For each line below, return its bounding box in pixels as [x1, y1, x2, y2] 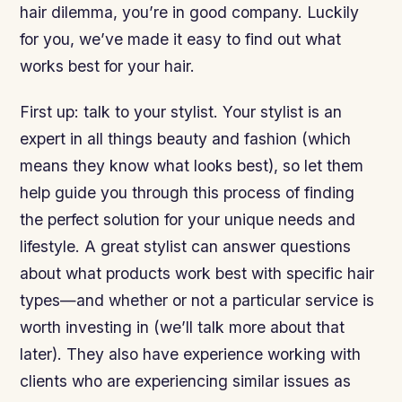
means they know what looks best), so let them [20, 156, 364, 176]
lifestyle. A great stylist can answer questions [20, 237, 352, 257]
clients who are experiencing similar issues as [20, 371, 352, 391]
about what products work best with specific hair [20, 264, 375, 284]
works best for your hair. [20, 57, 196, 75]
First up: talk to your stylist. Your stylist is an [20, 102, 343, 122]
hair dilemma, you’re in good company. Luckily [20, 3, 360, 22]
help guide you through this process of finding [20, 183, 355, 203]
